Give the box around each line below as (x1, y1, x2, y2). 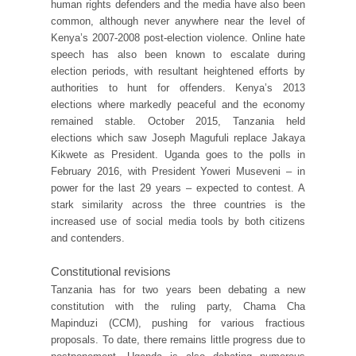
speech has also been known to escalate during (51, 48, 305, 60)
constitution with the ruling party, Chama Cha (51, 300, 305, 312)
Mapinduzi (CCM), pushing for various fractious (51, 316, 305, 329)
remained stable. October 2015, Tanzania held (51, 114, 305, 127)
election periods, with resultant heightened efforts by (51, 64, 305, 77)
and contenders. (51, 231, 125, 244)
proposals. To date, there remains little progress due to (51, 333, 305, 346)
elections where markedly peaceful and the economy (51, 98, 305, 110)
